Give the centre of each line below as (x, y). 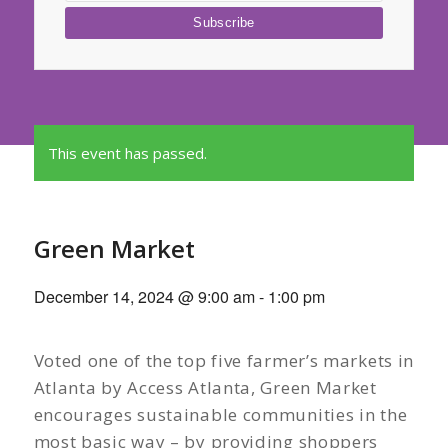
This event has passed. (127, 153)
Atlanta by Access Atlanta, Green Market (205, 387)
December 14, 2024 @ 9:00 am (144, 296)
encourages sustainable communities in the (220, 414)
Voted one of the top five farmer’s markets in (224, 360)
